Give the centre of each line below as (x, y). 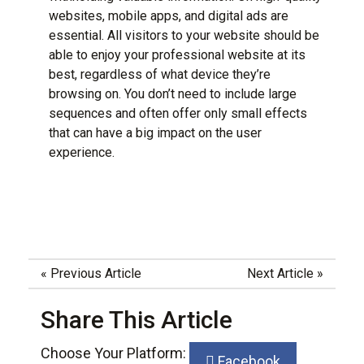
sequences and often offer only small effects (178, 113)
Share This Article (136, 319)
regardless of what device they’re (175, 74)
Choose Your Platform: (115, 353)
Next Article (280, 273)
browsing (75, 93)
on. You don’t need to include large (199, 93)
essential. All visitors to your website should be (184, 35)
